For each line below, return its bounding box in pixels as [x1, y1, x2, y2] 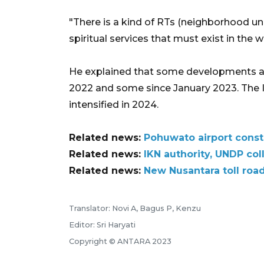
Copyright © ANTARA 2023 [69, 236, 171, 246]
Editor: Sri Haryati [69, 220, 136, 229]
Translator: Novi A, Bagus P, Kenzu [69, 203, 201, 213]
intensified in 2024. [69, 98, 159, 110]
